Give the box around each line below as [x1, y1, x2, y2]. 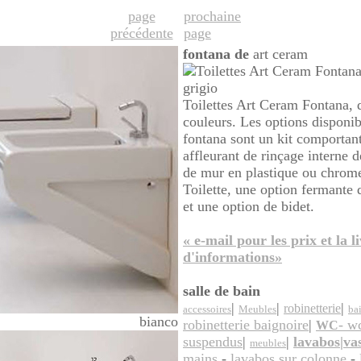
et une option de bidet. [183, 198, 314, 214]
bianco [139, 313, 178, 330]
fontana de [183, 46, 249, 62]
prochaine [184, 8, 241, 24]
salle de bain [183, 283, 260, 299]
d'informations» [183, 249, 282, 265]
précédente [110, 25, 173, 41]
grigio [183, 80, 218, 96]
